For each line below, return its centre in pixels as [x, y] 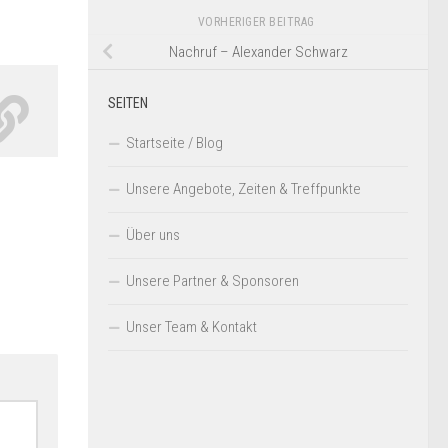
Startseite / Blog [174, 143]
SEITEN [128, 103]
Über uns [153, 235]
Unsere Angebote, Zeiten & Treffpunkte [243, 189]
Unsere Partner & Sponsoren [212, 281]
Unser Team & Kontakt [191, 327]
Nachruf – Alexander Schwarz [258, 52]
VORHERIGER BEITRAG [258, 22]
